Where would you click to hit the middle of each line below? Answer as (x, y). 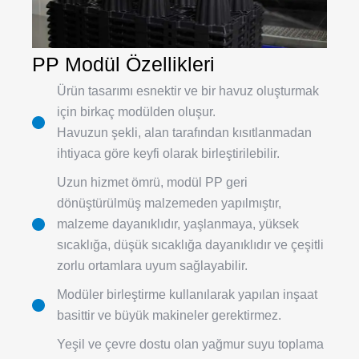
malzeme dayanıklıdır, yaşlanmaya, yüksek (178, 224)
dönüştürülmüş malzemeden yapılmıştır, (169, 204)
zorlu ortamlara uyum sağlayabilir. (152, 266)
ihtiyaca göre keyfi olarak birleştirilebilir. (168, 154)
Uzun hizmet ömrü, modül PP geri (152, 183)
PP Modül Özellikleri (123, 65)
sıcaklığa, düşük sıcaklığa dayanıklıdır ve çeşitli (190, 245)
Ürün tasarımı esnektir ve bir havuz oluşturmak (188, 91)
